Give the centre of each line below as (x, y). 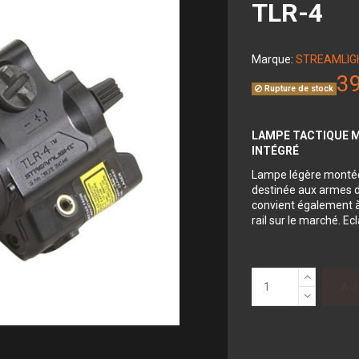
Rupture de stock (298, 89)
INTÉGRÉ (275, 150)
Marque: (272, 59)
